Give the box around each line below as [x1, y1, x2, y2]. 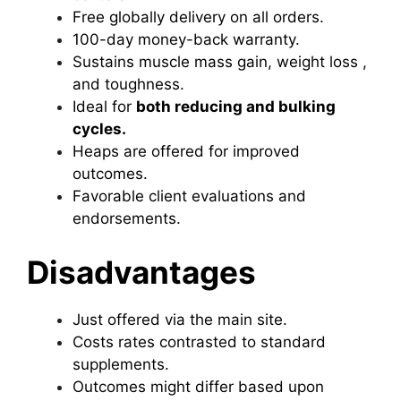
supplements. [73, 354, 169, 373]
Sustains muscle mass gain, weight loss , [73, 53, 367, 71]
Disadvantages [27, 252, 256, 291]
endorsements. [73, 209, 181, 227]
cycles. [73, 120, 126, 138]
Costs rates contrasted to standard [73, 332, 326, 351]
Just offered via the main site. [73, 310, 287, 328]
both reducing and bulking [136, 98, 336, 115]
